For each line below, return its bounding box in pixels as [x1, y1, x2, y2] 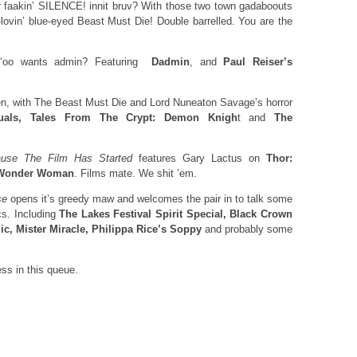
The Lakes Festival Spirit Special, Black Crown [55, 208, 293, 220]
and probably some [202, 223, 292, 235]
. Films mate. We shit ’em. [74, 167, 197, 179]
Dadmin [151, 56, 190, 68]
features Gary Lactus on [132, 152, 266, 164]
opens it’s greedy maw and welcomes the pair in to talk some [7, 193, 292, 205]
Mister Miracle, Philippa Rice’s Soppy [16, 223, 202, 235]
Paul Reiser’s [223, 56, 293, 68]
